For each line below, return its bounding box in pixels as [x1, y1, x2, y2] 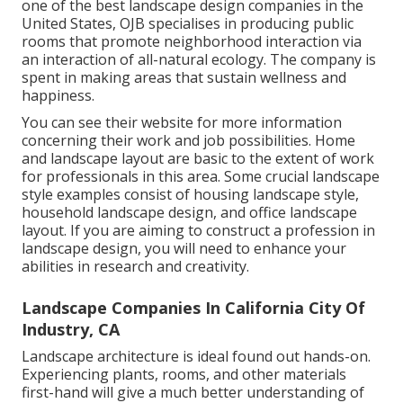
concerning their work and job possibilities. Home [22, 130, 355, 151]
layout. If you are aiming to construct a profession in [22, 220, 375, 241]
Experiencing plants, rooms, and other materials [22, 364, 346, 385]
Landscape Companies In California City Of [22, 297, 365, 319]
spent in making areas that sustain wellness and [22, 67, 346, 88]
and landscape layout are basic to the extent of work [22, 148, 374, 169]
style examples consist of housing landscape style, [22, 184, 359, 205]
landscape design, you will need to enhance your [22, 238, 346, 259]
